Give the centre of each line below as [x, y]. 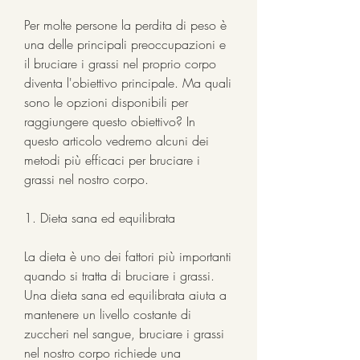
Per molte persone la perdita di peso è [125, 25]
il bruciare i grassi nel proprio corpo [120, 63]
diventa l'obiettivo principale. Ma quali [128, 82]
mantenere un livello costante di [108, 314]
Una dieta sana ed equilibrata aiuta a [125, 295]
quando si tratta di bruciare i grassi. [119, 275]
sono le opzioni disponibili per [106, 102]
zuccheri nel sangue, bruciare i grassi [124, 333]
